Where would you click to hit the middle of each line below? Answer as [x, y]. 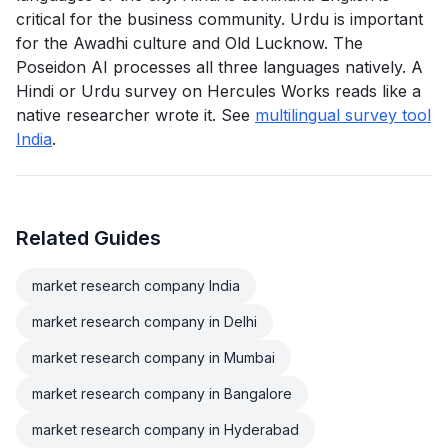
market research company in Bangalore [162, 393]
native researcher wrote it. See [135, 115]
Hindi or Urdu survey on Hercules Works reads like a [218, 91]
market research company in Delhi [144, 321]
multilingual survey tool [343, 115]
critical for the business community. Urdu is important [219, 19]
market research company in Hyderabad [165, 429]
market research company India [136, 285]
